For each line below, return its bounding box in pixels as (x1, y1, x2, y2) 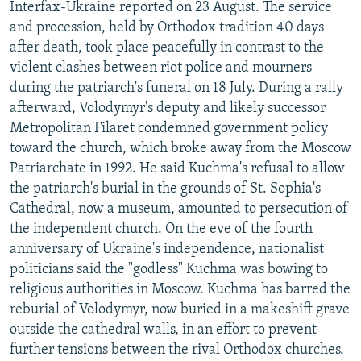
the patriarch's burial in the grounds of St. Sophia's (10, 180, 321, 197)
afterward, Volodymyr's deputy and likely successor (10, 100, 326, 116)
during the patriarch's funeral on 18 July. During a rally (10, 80, 343, 96)
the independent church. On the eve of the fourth (10, 221, 313, 237)
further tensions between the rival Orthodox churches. (10, 342, 344, 358)
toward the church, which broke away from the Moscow (10, 140, 351, 156)
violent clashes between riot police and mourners (10, 60, 312, 76)
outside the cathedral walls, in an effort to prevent (10, 322, 317, 338)
